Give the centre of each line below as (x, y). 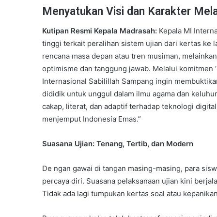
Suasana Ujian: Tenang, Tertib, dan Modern (118, 144)
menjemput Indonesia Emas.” (92, 119)
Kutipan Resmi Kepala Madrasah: (100, 31)
